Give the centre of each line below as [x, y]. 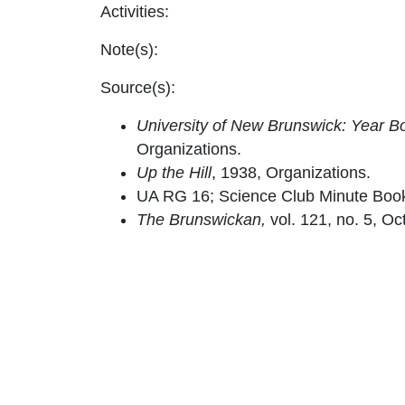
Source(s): [138, 87]
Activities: [135, 11]
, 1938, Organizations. [291, 172]
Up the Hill [174, 172]
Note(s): [129, 49]
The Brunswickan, [201, 219]
